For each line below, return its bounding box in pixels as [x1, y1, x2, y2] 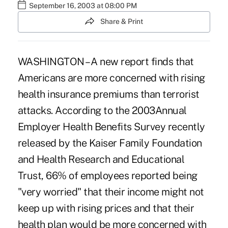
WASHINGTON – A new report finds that [17, 55, 194, 68]
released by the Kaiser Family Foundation [17, 136, 202, 149]
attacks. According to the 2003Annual [17, 104, 187, 117]
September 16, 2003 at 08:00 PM [28, 2, 137, 10]
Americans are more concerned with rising [17, 71, 205, 84]
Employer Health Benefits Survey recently [17, 120, 205, 133]
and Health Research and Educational [17, 153, 185, 165]
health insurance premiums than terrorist [17, 88, 199, 100]
